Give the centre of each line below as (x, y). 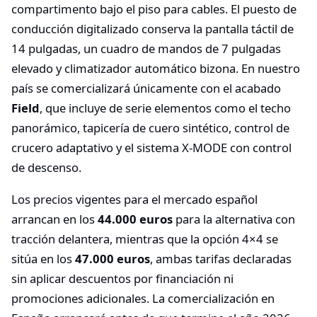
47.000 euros (113, 259)
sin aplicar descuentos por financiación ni (122, 279)
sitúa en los (43, 259)
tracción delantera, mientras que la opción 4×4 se (145, 239)
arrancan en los (54, 219)
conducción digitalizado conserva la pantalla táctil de (152, 28)
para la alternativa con (234, 219)
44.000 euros (135, 219)
